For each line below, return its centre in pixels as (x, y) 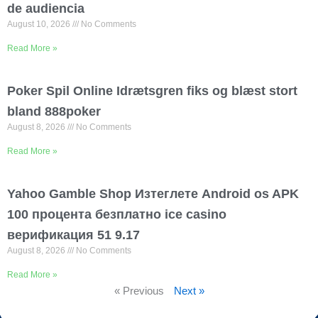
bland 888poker (54, 111)
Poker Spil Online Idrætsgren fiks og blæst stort (152, 91)
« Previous (139, 291)
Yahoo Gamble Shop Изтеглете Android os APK (153, 193)
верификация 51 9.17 (73, 235)
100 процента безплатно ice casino (117, 214)
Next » (189, 291)
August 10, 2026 (40, 24)
